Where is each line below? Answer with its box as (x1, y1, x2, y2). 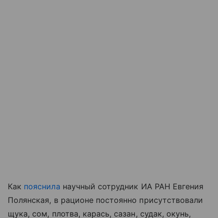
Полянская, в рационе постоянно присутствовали (8, 195, 203, 205)
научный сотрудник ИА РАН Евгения (60, 181, 204, 191)
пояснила (24, 181, 60, 191)
